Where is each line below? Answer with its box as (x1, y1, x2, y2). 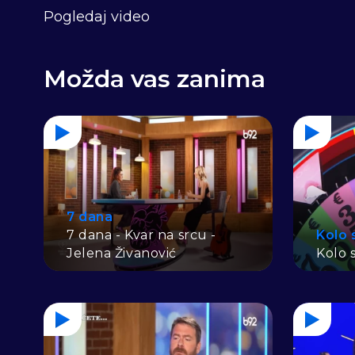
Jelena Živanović (67, 246, 177, 261)
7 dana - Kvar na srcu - (67, 227, 216, 243)
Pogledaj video (44, 7, 150, 25)
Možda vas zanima (44, 63, 265, 94)
